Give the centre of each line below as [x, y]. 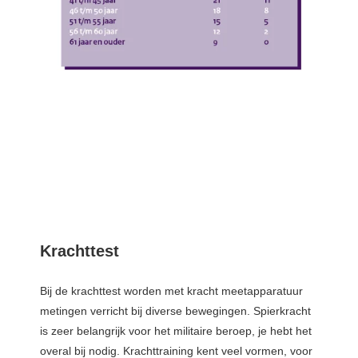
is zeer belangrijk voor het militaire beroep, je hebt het [176, 330]
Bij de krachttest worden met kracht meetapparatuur [171, 290]
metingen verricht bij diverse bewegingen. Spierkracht [175, 310]
